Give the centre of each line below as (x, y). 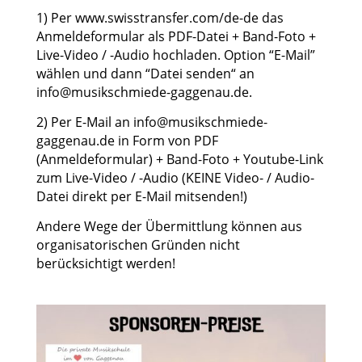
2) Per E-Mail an (84, 122)
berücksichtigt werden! (105, 263)
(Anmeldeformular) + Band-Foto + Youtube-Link (179, 159)
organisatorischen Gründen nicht (138, 244)
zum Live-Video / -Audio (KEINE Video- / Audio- (175, 177)
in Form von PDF (166, 140)
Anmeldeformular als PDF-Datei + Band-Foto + (176, 36)
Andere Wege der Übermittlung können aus (169, 226)
